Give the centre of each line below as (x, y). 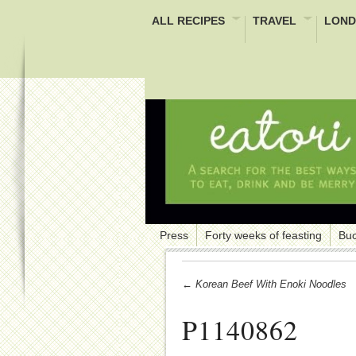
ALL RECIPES (188, 21)
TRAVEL (275, 21)
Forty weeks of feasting (263, 235)
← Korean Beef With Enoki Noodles (264, 284)
